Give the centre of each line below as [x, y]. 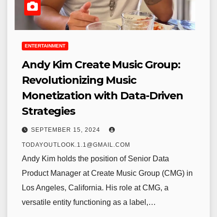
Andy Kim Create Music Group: [101, 65]
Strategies [48, 111]
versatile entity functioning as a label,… [89, 202]
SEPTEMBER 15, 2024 [67, 130]
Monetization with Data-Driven [103, 96]
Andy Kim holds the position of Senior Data [95, 159]
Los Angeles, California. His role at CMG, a [95, 188]
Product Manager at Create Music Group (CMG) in [107, 173]
